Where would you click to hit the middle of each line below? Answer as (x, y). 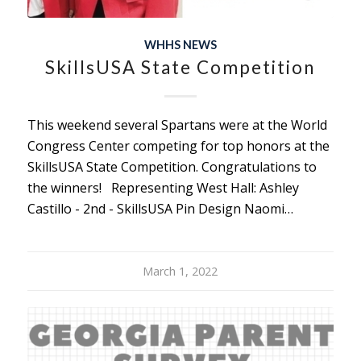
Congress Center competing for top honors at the (178, 145)
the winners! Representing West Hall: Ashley (163, 187)
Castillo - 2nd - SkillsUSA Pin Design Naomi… (160, 208)
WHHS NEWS (180, 44)
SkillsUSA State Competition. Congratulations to (172, 166)
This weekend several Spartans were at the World (177, 124)
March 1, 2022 (180, 271)
